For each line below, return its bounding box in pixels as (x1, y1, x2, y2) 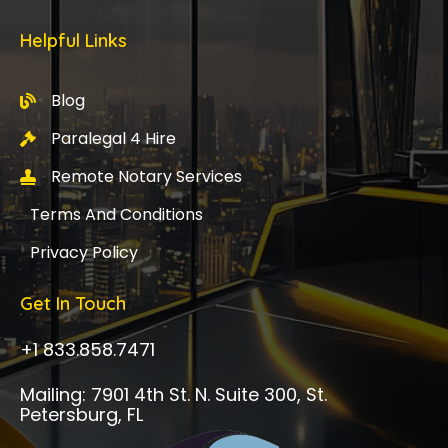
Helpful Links (20, 29, 127, 53)
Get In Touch (20, 292, 126, 316)
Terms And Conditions (30, 203, 203, 227)
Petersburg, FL (20, 402, 143, 428)
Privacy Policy (30, 241, 138, 265)
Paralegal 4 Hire (51, 127, 176, 151)
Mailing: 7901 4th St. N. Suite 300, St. (20, 382, 327, 408)
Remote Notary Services (51, 165, 242, 189)
